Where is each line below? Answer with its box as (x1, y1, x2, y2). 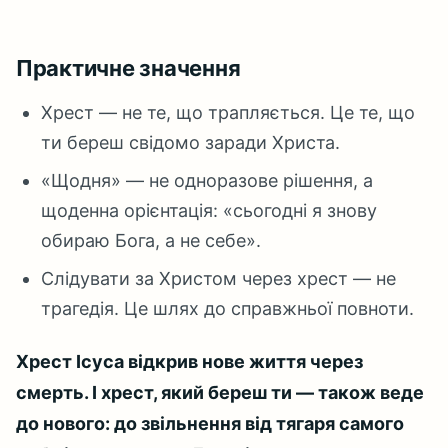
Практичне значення (16, 55, 241, 81)
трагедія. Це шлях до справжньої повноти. (41, 298, 415, 319)
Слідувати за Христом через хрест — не (41, 268, 397, 289)
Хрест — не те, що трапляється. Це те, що (41, 102, 416, 123)
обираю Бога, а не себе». (41, 230, 262, 251)
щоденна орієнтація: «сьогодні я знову (41, 200, 378, 221)
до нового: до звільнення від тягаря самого (16, 413, 404, 434)
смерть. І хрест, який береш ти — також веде (16, 382, 424, 403)
